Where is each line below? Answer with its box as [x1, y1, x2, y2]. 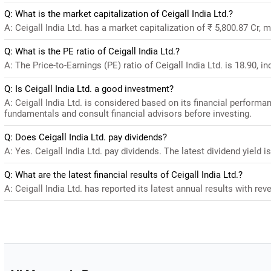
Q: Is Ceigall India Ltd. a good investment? [4, 83, 174, 94]
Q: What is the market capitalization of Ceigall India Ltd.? [4, 8, 233, 19]
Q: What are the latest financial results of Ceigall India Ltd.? [4, 169, 243, 180]
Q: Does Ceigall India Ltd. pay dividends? [4, 131, 167, 143]
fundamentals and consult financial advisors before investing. [4, 108, 252, 119]
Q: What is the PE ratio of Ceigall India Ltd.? [4, 45, 180, 57]
